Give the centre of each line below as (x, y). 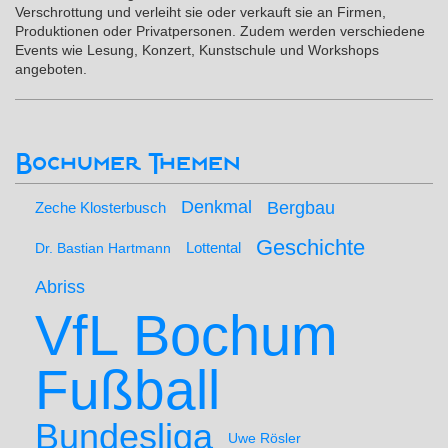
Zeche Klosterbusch (100, 207)
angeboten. (51, 69)
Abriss (60, 287)
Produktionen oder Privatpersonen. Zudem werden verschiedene (220, 31)
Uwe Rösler (264, 438)
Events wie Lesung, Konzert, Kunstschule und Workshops (197, 50)
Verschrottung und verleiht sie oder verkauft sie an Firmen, (200, 12)
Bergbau (301, 208)
